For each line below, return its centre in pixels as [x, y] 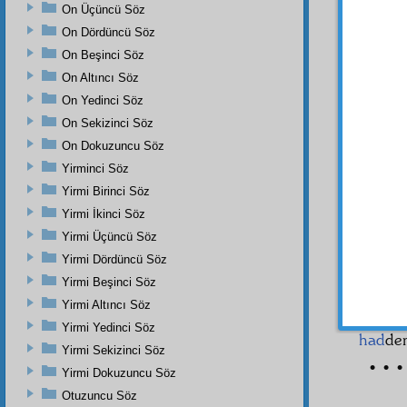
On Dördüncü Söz [109, 32]
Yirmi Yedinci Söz [109, 327]
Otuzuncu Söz [99, 395]
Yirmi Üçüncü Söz [109, 236]
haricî [377, 28]
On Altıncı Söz [100, 77]
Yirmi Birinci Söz [106, 191]
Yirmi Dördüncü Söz [114, 259]
